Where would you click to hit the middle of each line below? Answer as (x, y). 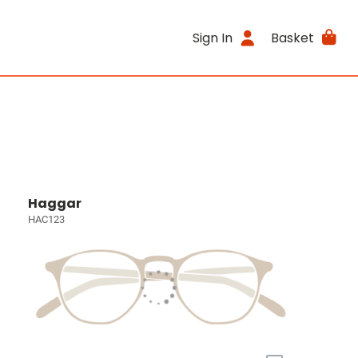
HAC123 (47, 219)
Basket (292, 38)
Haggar (55, 203)
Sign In (213, 38)
